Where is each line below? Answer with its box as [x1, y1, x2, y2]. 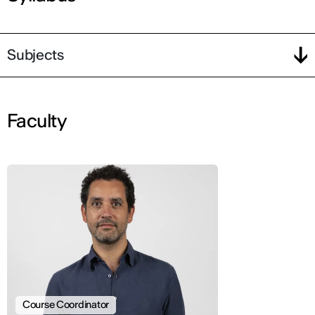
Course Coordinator [22, 298, 109, 311]
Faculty [7, 108, 67, 132]
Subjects [7, 46, 64, 64]
